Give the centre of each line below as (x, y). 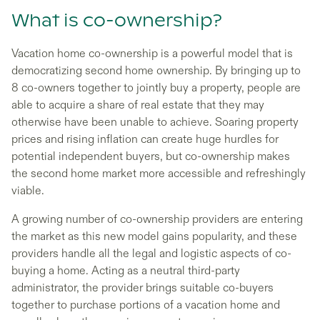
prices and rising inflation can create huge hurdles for (145, 139)
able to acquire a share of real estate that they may (138, 105)
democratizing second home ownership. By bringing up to (156, 70)
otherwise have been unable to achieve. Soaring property (155, 122)
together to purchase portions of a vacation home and (146, 305)
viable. (28, 190)
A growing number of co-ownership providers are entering (157, 219)
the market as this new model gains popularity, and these (154, 236)
